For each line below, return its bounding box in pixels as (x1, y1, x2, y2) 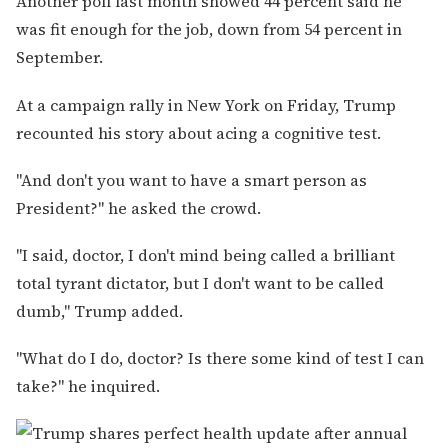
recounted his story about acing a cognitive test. (16, 121, 381, 144)
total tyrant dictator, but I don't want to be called (16, 271, 384, 294)
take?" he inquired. (16, 375, 160, 398)
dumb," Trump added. (16, 299, 183, 322)
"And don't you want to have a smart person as (16, 168, 367, 191)
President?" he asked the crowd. (16, 196, 261, 219)
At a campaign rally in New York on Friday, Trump (16, 93, 396, 116)
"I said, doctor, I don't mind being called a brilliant (16, 243, 395, 266)
